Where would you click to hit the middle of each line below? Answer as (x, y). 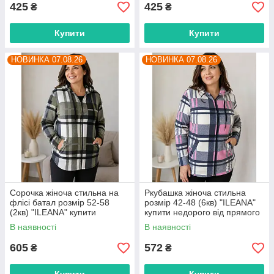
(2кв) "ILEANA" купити (53, 213)
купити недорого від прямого (202, 213)
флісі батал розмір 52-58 (60, 203)
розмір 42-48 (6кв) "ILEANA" (200, 203)
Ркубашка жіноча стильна (195, 193)
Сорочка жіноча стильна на (64, 193)
